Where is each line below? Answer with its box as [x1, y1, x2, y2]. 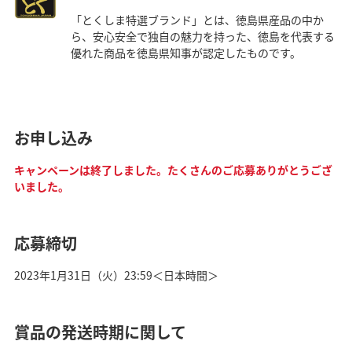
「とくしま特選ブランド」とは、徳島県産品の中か [70, 11, 324, 27]
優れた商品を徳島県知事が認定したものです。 [70, 44, 301, 60]
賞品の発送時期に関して [13, 320, 186, 343]
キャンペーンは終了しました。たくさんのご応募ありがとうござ [13, 161, 332, 178]
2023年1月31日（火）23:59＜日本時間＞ [13, 266, 218, 283]
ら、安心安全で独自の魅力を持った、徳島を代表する [70, 27, 335, 44]
